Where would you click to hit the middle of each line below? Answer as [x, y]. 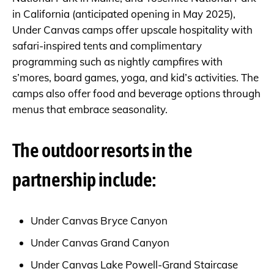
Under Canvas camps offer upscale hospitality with [132, 30]
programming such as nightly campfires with [117, 62]
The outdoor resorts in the [102, 150]
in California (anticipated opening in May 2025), [124, 14]
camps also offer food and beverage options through [136, 94]
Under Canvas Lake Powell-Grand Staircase [134, 265]
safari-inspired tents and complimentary [107, 46]
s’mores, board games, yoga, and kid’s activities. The [135, 78]
